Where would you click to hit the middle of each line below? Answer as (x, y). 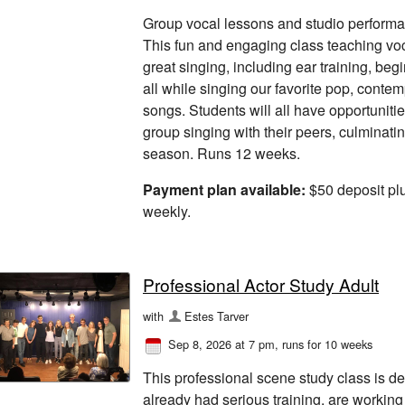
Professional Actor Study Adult (261, 284)
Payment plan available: (224, 190)
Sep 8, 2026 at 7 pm (221, 344)
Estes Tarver (217, 316)
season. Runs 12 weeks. (221, 154)
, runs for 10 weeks (324, 344)
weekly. (167, 212)
